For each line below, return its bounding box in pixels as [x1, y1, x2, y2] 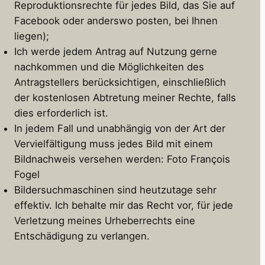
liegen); [14, 30, 49, 43]
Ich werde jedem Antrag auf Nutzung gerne [14, 46, 217, 58]
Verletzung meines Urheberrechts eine [14, 215, 195, 227]
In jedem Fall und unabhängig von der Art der [14, 122, 225, 135]
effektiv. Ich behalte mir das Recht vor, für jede [14, 199, 233, 212]
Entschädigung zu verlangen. [14, 230, 150, 243]
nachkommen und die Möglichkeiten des [14, 61, 204, 73]
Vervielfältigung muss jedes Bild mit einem [14, 138, 213, 150]
